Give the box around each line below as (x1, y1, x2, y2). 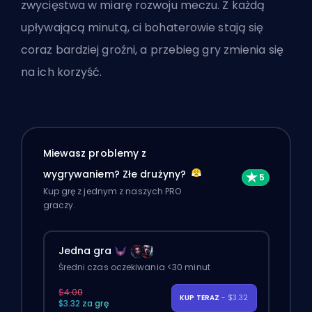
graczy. (42, 199, 76, 212)
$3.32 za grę (58, 297, 109, 310)
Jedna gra (58, 244, 112, 258)
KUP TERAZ (179, 292, 221, 304)
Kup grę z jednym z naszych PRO (42, 185, 182, 198)
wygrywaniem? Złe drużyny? (42, 167, 189, 182)
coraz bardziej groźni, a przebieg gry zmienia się (21, 41, 283, 58)
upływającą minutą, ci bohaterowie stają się (21, 19, 264, 36)
